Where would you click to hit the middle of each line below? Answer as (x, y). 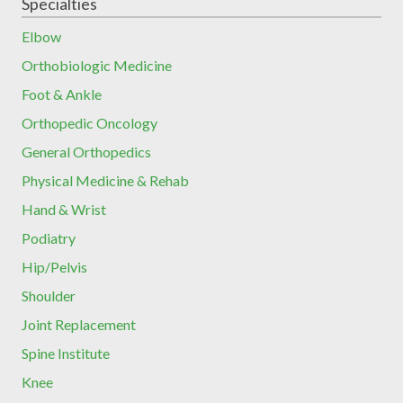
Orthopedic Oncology (90, 123)
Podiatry (49, 238)
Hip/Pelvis (54, 267)
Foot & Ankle (62, 94)
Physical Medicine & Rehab (105, 181)
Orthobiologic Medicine (97, 66)
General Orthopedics (86, 152)
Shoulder (49, 296)
